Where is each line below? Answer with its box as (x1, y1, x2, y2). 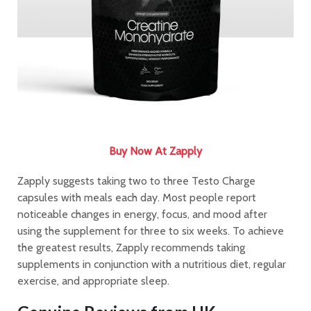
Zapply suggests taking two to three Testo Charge (17, 174, 255, 187)
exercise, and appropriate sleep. (17, 274, 169, 287)
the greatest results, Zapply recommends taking (17, 240, 245, 254)
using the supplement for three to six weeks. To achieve (17, 224, 284, 237)
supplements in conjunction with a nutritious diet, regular (17, 257, 286, 271)
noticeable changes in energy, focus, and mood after (17, 207, 267, 221)
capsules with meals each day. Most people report (17, 190, 256, 204)
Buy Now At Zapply (109, 144, 202, 158)
